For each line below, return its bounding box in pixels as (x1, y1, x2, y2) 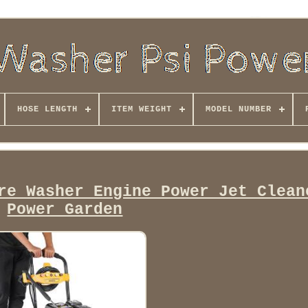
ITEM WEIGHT (111, 104, 172, 114)
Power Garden (7, 201, 123, 219)
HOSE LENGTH (16, 104, 78, 114)
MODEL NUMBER (205, 104, 272, 114)
